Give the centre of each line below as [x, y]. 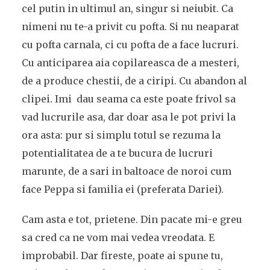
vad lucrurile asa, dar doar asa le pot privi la [128, 117]
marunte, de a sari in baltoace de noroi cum [126, 171]
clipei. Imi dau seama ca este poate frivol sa [128, 99]
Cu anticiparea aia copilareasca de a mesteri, [130, 63]
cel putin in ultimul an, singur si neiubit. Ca [127, 8]
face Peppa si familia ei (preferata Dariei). [122, 189]
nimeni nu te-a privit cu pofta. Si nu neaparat [130, 27]
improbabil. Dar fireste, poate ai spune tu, [122, 256]
